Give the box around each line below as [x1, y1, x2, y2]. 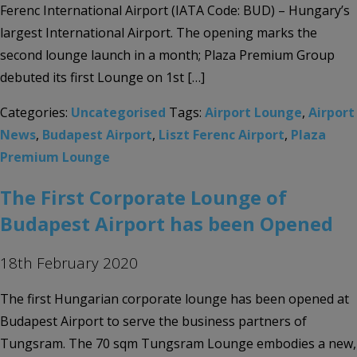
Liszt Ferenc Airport [159, 126, 284, 143]
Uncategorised [71, 104, 166, 121]
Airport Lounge [205, 104, 302, 121]
